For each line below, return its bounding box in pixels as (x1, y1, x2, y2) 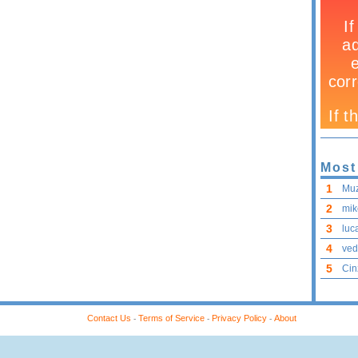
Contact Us (87, 313, 131, 323)
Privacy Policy (212, 313, 267, 323)
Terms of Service (138, 313, 205, 323)
